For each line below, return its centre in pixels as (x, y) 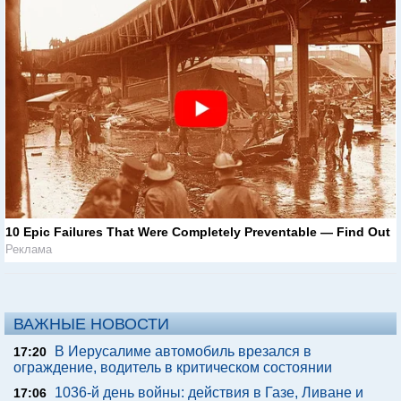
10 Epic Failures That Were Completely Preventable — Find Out (198, 232)
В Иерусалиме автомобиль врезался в (183, 352)
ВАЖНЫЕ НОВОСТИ (91, 324)
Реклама (29, 250)
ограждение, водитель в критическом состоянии (173, 368)
